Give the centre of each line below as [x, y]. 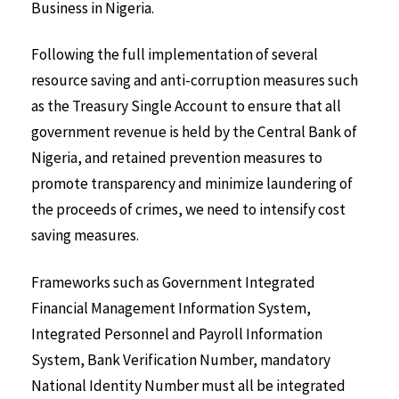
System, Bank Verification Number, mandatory [181, 360]
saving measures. [85, 236]
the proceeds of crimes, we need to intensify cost [188, 210]
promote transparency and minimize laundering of [192, 184]
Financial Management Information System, [171, 309]
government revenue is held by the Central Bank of [194, 132]
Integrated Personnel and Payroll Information [177, 334]
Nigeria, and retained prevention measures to [177, 158]
